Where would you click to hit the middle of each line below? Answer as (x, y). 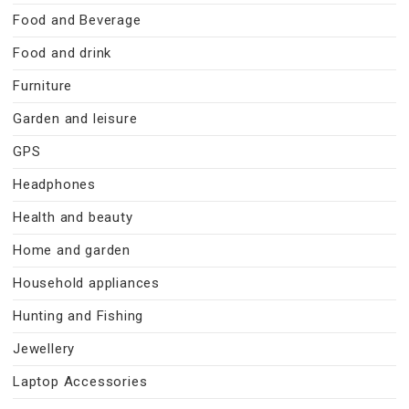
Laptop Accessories (80, 381)
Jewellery (44, 348)
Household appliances (86, 283)
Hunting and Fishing (79, 315)
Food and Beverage (77, 20)
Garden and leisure (75, 118)
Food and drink (63, 52)
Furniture (43, 85)
